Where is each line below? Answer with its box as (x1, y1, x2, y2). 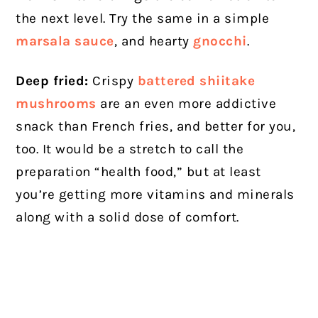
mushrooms (16, 96, 97, 112)
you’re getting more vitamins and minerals (16, 187, 295, 203)
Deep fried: (16, 73, 93, 89)
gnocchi (193, 33, 247, 50)
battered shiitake (137, 73, 256, 89)
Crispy (92, 73, 138, 89)
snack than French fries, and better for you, (16, 119, 296, 135)
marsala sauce (16, 33, 114, 50)
